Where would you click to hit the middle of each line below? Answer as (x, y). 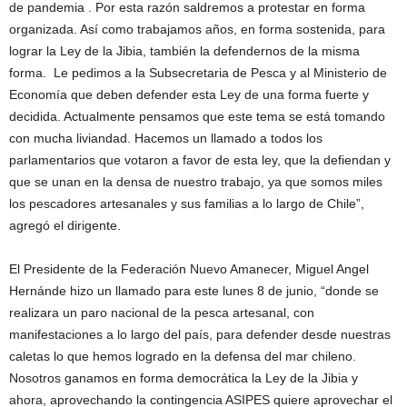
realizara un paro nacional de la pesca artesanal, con (162, 313)
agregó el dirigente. (65, 226)
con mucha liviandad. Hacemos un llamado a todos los (166, 139)
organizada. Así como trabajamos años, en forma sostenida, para (197, 30)
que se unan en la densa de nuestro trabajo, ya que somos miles (196, 182)
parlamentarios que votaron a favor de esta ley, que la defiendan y (200, 160)
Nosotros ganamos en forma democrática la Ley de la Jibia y (184, 378)
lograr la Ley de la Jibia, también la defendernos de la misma (184, 51)
